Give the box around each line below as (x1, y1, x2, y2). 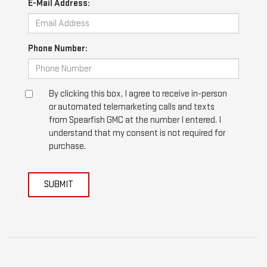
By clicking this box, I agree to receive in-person (49, 88, 227, 100)
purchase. (49, 141, 86, 153)
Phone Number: (28, 43, 88, 55)
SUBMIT (44, 179, 73, 191)
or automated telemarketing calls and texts (49, 101, 215, 113)
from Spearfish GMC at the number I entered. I (49, 114, 221, 126)
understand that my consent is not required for (49, 128, 225, 139)
